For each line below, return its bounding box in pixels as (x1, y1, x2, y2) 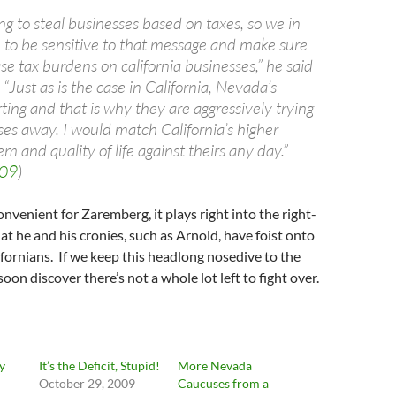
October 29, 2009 (39, 376, 136, 391)
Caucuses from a (177, 376, 269, 391)
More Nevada (177, 358, 252, 373)
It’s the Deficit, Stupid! (39, 358, 161, 373)
